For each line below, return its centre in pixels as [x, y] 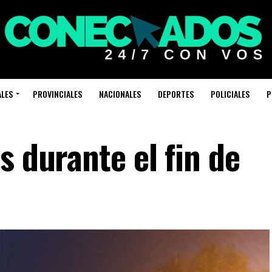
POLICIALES [230, 94]
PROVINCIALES [57, 94]
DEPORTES [175, 94]
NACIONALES [120, 94]
